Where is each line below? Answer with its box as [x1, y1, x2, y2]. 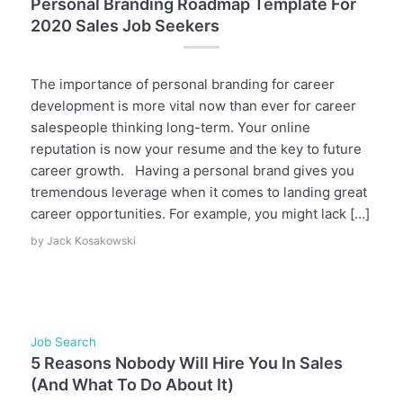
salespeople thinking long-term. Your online [30, 119, 310, 137]
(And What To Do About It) [30, 375, 234, 394]
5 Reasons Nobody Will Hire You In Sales [30, 354, 343, 372]
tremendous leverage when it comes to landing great [30, 184, 367, 201]
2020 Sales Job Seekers [30, 15, 219, 35]
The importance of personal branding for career [30, 76, 335, 94]
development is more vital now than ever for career [30, 97, 356, 115]
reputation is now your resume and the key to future [30, 140, 362, 158]
